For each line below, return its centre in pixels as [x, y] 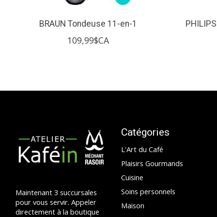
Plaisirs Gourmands [152, 163]
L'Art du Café [142, 149]
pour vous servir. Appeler [56, 202]
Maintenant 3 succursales [56, 192]
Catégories [145, 132]
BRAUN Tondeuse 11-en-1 [88, 23]
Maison [132, 206]
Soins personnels [148, 192]
